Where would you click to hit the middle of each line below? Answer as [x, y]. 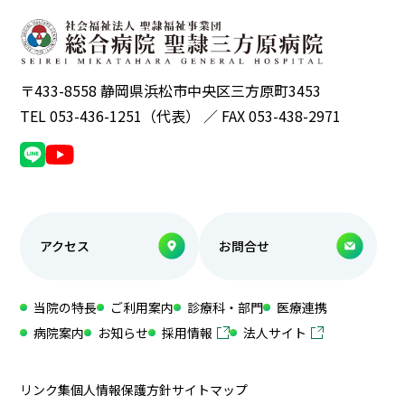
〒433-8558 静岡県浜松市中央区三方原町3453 [171, 90]
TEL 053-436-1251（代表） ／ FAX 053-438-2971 [181, 115]
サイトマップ [210, 389]
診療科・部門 [226, 307]
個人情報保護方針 [122, 389]
